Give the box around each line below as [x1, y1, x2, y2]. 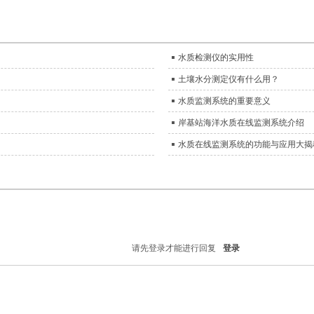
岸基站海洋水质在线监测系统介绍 [178, 118, 304, 128]
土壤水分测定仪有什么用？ [178, 74, 279, 84]
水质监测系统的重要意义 [178, 96, 271, 106]
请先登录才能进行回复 [132, 243, 216, 253]
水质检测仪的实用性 [178, 53, 254, 62]
